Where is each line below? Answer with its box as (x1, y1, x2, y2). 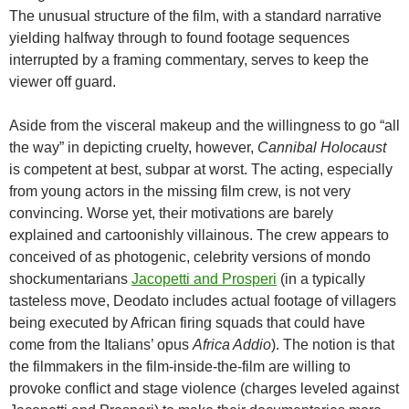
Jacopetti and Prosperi (131, 271, 277, 288)
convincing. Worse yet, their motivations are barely (9, 205, 333, 222)
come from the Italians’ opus (9, 337, 193, 353)
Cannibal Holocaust (257, 140, 386, 156)
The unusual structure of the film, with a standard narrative (9, 8, 382, 25)
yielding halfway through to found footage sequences (9, 30, 350, 47)
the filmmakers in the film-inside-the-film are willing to (9, 359, 351, 375)
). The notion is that (271, 337, 394, 353)
